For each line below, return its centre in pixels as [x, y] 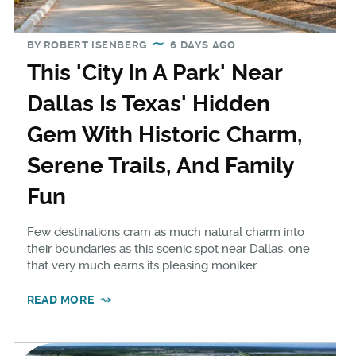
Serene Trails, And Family [160, 165]
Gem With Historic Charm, [164, 134]
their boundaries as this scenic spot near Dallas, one [168, 248]
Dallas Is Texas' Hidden [148, 103]
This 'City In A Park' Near [154, 72]
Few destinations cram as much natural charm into [165, 232]
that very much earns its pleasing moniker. [142, 265]
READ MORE [60, 299]
